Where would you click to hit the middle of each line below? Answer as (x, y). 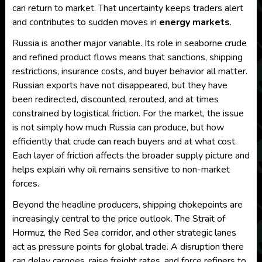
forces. (25, 184)
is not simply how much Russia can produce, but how (118, 127)
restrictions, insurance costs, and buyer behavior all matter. (130, 71)
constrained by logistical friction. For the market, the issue (128, 113)
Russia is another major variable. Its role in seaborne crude (129, 43)
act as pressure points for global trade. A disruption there (128, 247)
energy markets (194, 22)
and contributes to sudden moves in (85, 22)
